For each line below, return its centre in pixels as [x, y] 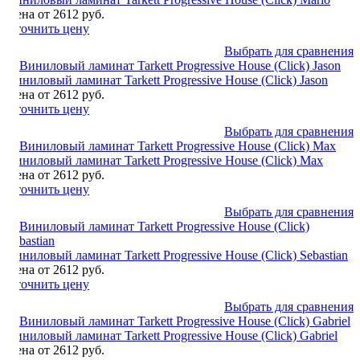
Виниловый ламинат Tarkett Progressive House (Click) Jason [167, 80]
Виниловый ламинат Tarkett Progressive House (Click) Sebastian [177, 255]
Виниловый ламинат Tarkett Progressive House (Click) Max [165, 160]
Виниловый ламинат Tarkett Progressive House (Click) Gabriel [172, 335]
